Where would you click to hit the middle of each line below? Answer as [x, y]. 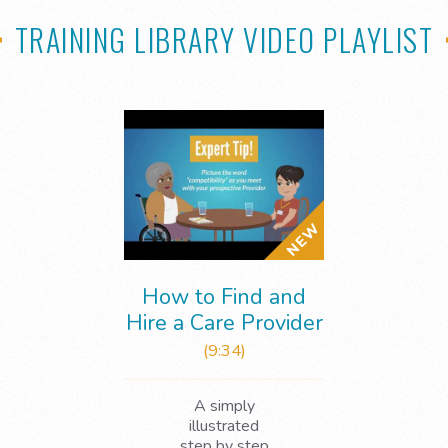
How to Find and [224, 296]
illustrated [224, 425]
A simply [224, 405]
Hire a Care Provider [224, 322]
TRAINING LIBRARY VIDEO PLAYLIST [224, 39]
